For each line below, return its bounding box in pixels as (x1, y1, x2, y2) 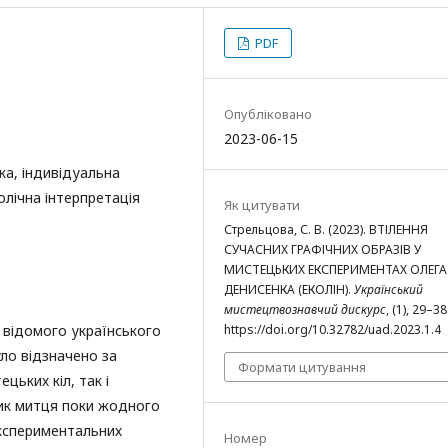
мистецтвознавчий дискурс (224, 301, 386, 318)
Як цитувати (224, 196, 300, 214)
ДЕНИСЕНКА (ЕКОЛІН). (224, 281, 354, 298)
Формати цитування (238, 358, 366, 376)
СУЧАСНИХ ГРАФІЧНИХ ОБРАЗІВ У (224, 241, 421, 258)
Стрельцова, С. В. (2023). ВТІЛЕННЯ (224, 221, 428, 238)
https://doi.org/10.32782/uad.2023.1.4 (224, 321, 441, 338)
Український (354, 281, 423, 298)
